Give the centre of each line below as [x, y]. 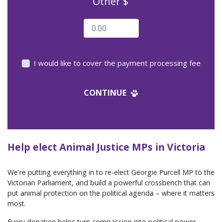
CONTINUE [106, 92]
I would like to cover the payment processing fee [117, 63]
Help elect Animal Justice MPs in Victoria [106, 147]
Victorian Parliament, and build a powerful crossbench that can [109, 183]
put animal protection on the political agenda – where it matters [111, 193]
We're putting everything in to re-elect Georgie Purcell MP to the [111, 172]
